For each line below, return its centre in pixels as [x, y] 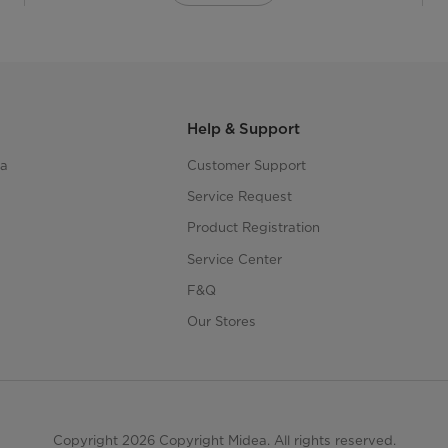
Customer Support [246, 165]
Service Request [239, 196]
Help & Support [243, 129]
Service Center [234, 258]
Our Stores [221, 321]
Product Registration [253, 227]
